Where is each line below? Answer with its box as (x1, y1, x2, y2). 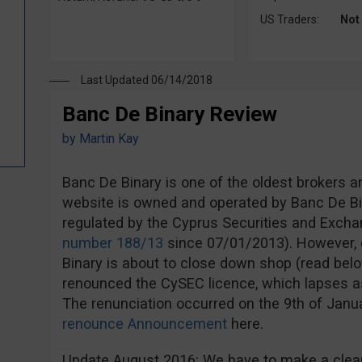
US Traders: (259, 13, 319, 26)
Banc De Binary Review (61, 102, 277, 126)
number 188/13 (61, 234, 163, 251)
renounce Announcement (61, 315, 227, 332)
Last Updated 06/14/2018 (80, 74, 213, 86)
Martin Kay (78, 131, 139, 146)
